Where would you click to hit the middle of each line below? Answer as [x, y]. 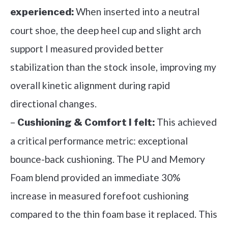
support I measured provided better [87, 49]
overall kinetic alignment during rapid [90, 85]
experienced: [42, 12]
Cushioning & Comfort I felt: [86, 123]
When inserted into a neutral [137, 12]
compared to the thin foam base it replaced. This [114, 214]
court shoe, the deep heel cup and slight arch [106, 31]
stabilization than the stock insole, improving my [113, 67]
